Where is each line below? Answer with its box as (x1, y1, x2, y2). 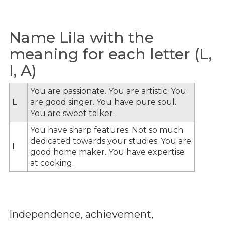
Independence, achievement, (9, 208, 153, 220)
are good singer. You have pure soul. (30, 97, 176, 107)
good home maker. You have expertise (30, 147, 185, 157)
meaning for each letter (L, (9, 45, 212, 63)
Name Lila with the (9, 28, 154, 47)
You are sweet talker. (30, 108, 115, 118)
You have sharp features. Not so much (30, 125, 183, 135)
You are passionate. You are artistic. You (30, 86, 186, 96)
